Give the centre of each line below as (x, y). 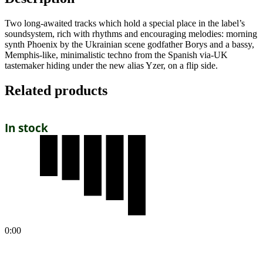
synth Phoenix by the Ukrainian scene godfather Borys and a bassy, (129, 44)
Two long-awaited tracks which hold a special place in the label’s (125, 23)
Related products (56, 90)
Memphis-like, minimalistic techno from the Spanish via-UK (116, 55)
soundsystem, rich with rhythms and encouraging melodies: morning (131, 33)
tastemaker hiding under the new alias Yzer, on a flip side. (111, 65)
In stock (26, 128)
